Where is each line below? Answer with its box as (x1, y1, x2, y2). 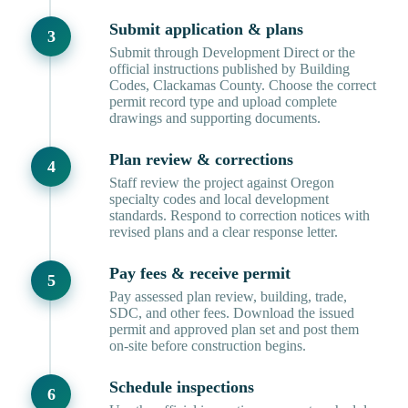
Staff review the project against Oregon (109, 175, 334, 191)
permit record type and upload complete (109, 94, 337, 110)
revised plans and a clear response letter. (109, 224, 338, 240)
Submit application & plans (109, 20, 303, 39)
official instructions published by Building (109, 61, 350, 77)
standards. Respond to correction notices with (109, 208, 370, 224)
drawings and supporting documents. (109, 110, 321, 127)
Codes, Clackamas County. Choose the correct (109, 77, 376, 94)
